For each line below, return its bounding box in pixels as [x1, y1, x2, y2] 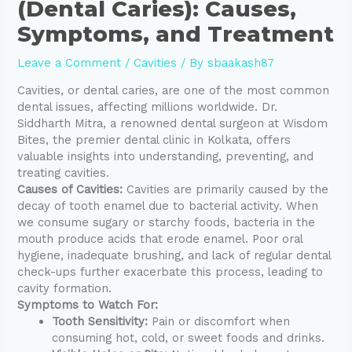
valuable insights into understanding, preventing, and [17, 149, 314, 164]
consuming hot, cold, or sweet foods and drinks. [52, 331, 325, 346]
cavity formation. [17, 281, 112, 296]
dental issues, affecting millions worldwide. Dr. [17, 100, 278, 115]
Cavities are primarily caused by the [123, 182, 329, 197]
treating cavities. [17, 166, 110, 181]
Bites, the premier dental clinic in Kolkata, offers [17, 133, 291, 148]
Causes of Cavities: [17, 182, 123, 197]
